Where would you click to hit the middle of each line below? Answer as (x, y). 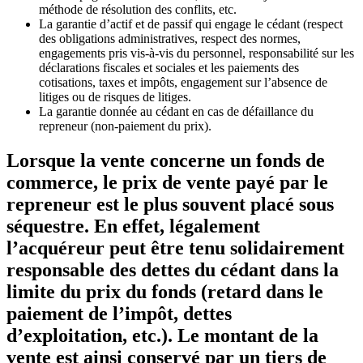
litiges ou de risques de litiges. (115, 97)
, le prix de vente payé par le (211, 183)
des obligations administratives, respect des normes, (170, 39)
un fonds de (278, 161)
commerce (50, 183)
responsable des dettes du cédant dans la (173, 270)
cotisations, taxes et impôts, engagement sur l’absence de (183, 83)
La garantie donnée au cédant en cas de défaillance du (176, 112)
